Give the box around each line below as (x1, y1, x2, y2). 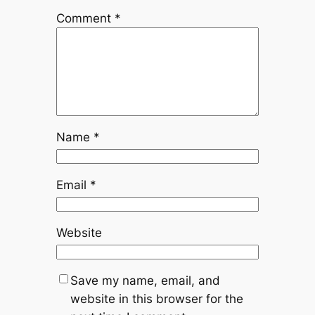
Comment (56, 11, 115, 26)
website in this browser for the (70, 291, 243, 306)
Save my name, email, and (70, 273, 220, 288)
